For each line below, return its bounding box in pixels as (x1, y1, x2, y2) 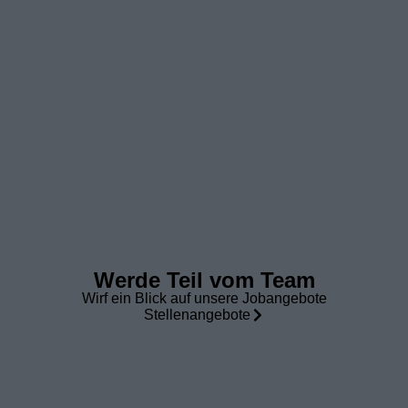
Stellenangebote (143, 307, 250, 323)
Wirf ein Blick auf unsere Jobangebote (81, 291, 327, 307)
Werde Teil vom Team (93, 268, 315, 293)
